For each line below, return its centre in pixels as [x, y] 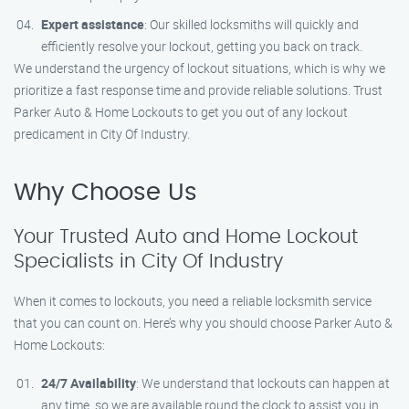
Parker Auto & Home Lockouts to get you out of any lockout [181, 112]
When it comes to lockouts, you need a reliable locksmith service [193, 301]
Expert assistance [93, 24]
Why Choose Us [105, 193]
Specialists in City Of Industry [148, 262]
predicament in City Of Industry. [102, 134]
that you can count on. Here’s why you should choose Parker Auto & [203, 323]
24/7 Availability [89, 383]
